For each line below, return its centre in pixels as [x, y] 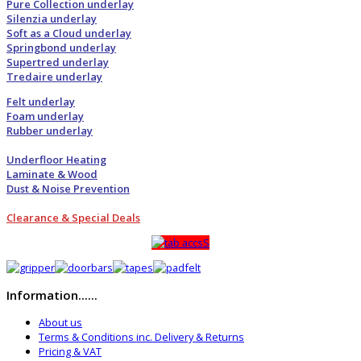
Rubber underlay [50, 131]
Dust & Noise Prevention [68, 189]
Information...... [52, 295]
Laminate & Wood [52, 174]
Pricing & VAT [70, 351]
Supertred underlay [58, 62]
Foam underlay [45, 116]
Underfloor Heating [56, 160]
